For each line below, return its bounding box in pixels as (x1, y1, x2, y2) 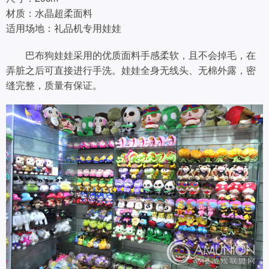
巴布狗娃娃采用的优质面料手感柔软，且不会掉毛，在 (6, 47, 256, 62)
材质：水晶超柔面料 (6, 5, 92, 20)
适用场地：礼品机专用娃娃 (6, 20, 121, 35)
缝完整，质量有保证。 (6, 77, 102, 92)
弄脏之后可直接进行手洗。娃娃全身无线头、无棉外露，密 (6, 62, 256, 77)
